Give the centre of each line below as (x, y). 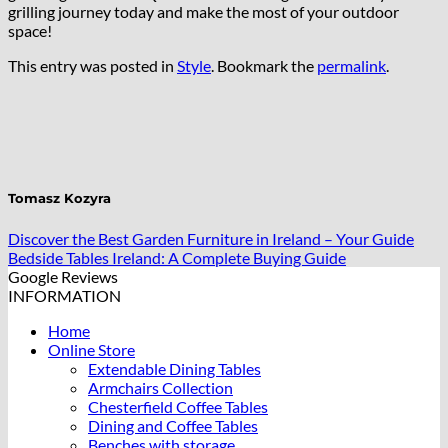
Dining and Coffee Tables (173, 425)
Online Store (91, 349)
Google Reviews (63, 276)
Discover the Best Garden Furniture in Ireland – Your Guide (211, 238)
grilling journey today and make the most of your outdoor (203, 12)
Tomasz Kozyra (59, 198)
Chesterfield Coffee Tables (178, 406)
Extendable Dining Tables (174, 368)
